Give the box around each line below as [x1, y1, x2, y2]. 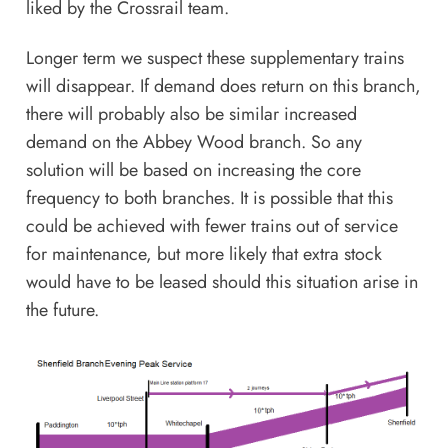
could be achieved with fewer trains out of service [25, 212, 398, 239]
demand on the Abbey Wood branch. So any [25, 128, 362, 155]
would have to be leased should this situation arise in [25, 268, 418, 295]
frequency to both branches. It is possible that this [25, 184, 393, 211]
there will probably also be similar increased [25, 100, 357, 127]
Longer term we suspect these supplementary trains [25, 44, 404, 71]
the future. [25, 296, 99, 323]
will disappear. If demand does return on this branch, [25, 72, 421, 99]
